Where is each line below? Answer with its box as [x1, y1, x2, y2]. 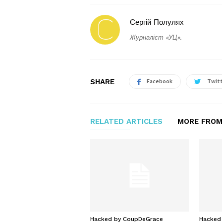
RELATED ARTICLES [90, 117, 163, 126]
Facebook [147, 77, 172, 85]
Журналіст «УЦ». [130, 34, 181, 41]
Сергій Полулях [130, 18, 184, 27]
